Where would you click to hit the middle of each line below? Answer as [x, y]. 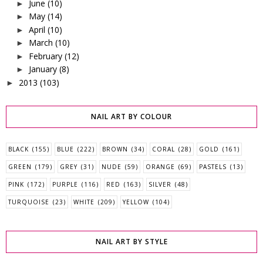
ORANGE [160, 166]
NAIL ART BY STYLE [131, 241]
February [45, 56]
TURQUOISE [29, 202]
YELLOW [136, 202]
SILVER [160, 184]
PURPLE [65, 184]
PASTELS [213, 166]
